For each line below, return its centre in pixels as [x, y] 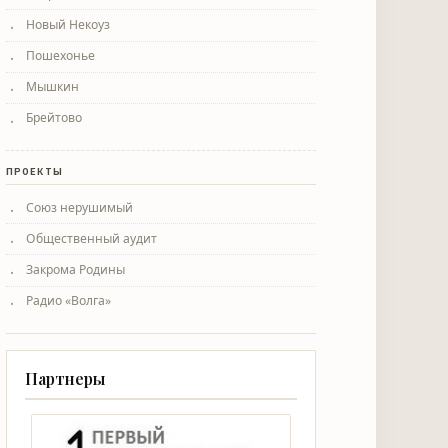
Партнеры [64, 378]
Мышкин [52, 87]
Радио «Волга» [68, 301]
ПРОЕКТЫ [34, 171]
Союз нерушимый [79, 207]
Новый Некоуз [68, 24]
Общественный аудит [91, 238]
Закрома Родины [75, 269]
